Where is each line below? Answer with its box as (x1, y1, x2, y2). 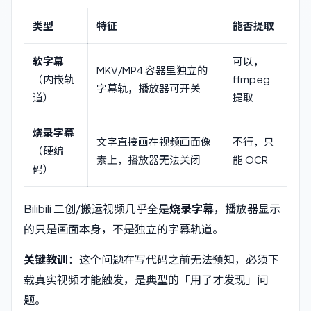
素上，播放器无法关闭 (96, 153, 201, 167)
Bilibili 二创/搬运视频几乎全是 (23, 201, 169, 217)
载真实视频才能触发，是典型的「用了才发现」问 (23, 272, 268, 287)
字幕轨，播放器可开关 (96, 82, 201, 95)
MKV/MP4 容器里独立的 (96, 64, 208, 77)
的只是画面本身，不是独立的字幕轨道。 (23, 221, 224, 237)
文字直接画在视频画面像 (96, 135, 211, 149)
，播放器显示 (213, 201, 280, 217)
